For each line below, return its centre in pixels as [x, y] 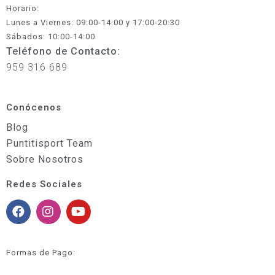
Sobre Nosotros [45, 160]
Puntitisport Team [49, 144]
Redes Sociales [44, 184]
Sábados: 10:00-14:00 [51, 37]
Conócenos [34, 108]
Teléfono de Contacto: [63, 52]
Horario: [23, 9]
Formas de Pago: [41, 253]
